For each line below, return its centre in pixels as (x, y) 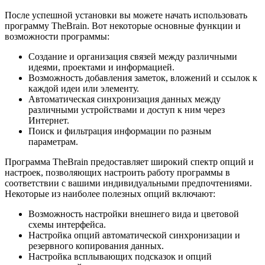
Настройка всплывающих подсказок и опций (120, 256)
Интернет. (49, 120)
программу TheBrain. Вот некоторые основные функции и (123, 25)
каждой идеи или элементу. (84, 88)
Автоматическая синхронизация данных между (125, 99)
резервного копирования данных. (96, 245)
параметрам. (53, 141)
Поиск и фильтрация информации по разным (120, 131)
